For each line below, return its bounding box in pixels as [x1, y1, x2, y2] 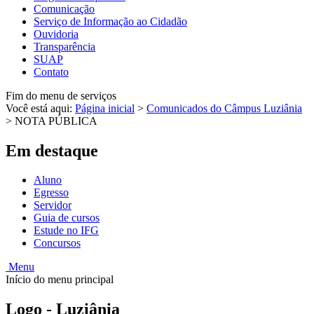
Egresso [34, 186, 69, 199]
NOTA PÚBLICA [15, 114, 97, 127]
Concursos [34, 237, 81, 250]
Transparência [34, 40, 95, 53]
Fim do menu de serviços [6, 89, 116, 102]
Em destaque [6, 141, 98, 160]
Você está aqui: [6, 102, 75, 114]
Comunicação [34, 2, 95, 15]
